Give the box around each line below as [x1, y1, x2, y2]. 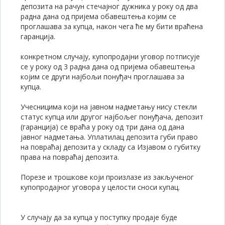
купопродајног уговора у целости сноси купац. [21, 182, 180, 192]
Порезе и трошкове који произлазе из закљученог [21, 172, 194, 182]
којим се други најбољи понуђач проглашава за [21, 72, 184, 81]
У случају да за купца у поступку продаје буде [21, 212, 177, 222]
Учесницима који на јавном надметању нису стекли [21, 102, 197, 111]
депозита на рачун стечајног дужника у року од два [21, 2, 198, 11]
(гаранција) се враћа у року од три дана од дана [21, 122, 184, 132]
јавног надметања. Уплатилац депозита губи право [21, 132, 198, 142]
